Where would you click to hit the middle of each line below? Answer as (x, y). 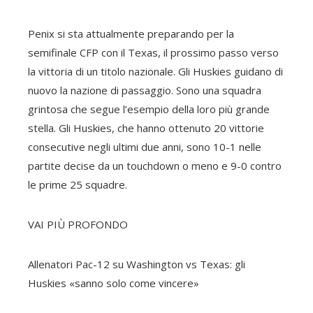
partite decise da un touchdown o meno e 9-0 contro (155, 166)
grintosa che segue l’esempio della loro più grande (149, 109)
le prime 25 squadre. (78, 184)
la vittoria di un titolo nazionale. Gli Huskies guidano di (155, 71)
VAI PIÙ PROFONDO (78, 224)
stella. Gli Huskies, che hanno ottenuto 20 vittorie (146, 128)
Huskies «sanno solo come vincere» (114, 283)
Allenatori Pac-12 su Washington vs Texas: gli (137, 264)
